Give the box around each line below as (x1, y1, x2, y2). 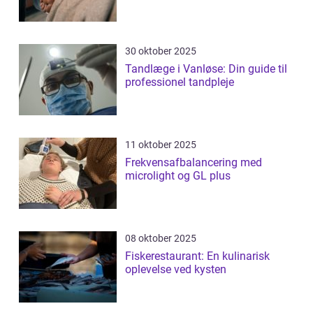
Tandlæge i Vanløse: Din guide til (125, 62, 287, 76)
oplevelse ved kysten (125, 263, 226, 277)
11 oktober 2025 (125, 139, 196, 151)
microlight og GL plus (125, 169, 231, 183)
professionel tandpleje (125, 75, 234, 89)
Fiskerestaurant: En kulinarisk (125, 249, 270, 263)
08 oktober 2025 (125, 233, 196, 245)
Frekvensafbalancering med (125, 156, 262, 170)
